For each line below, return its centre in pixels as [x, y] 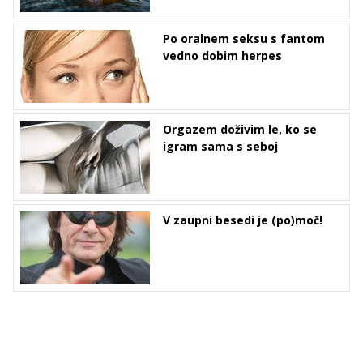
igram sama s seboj [220, 146]
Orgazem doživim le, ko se [240, 129]
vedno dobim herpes [222, 56]
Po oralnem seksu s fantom [244, 38]
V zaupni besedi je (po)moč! [243, 220]
